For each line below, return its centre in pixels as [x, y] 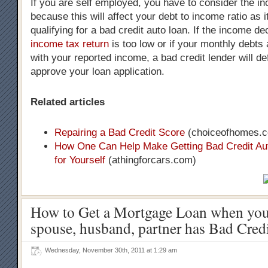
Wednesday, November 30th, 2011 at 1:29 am [113, 250]
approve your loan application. [98, 71]
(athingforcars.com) [151, 160]
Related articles [68, 102]
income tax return [70, 44]
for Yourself [80, 160]
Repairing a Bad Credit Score [120, 132]
